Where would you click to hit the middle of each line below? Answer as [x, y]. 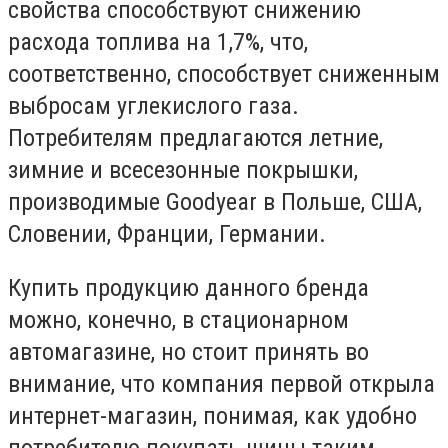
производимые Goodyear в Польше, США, [215, 201]
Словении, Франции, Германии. [167, 233]
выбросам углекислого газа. [153, 105]
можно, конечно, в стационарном [178, 319]
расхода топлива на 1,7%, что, [158, 41]
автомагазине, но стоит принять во [188, 351]
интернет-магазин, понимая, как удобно [212, 415]
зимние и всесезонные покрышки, [183, 169]
